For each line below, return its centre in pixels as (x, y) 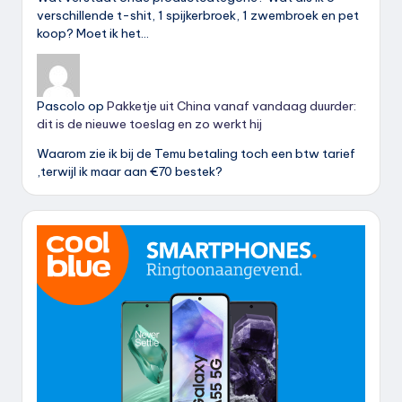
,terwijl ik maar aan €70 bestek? (130, 171)
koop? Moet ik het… (93, 33)
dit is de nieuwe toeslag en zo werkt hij (149, 123)
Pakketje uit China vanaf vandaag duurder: (232, 105)
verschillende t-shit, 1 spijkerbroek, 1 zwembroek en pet (198, 15)
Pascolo (61, 105)
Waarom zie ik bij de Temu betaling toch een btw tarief (196, 153)
